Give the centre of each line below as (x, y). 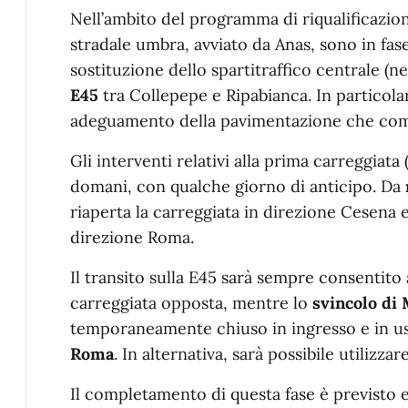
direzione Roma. (132, 237)
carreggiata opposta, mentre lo (191, 303)
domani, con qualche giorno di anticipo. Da (238, 186)
